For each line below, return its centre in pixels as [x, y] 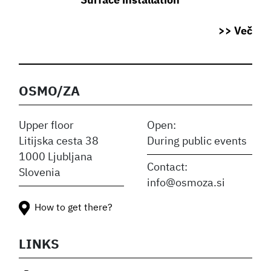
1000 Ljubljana [56, 157]
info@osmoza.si [186, 183]
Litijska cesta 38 [59, 141]
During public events [197, 141]
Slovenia [40, 173]
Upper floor [47, 126]
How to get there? [73, 208]
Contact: [168, 167]
